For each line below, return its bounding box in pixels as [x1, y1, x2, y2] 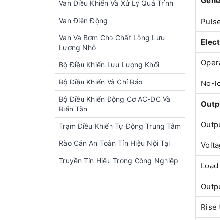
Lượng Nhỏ [59, 43, 96, 52]
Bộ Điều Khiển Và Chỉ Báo [59, 78, 142, 86]
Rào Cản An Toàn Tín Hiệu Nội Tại [59, 139, 170, 147]
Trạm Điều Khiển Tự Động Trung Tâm [59, 122, 181, 130]
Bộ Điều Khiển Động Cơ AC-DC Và [59, 95, 171, 103]
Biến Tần [59, 105, 87, 113]
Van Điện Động [59, 16, 108, 25]
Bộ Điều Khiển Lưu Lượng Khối [59, 60, 159, 69]
